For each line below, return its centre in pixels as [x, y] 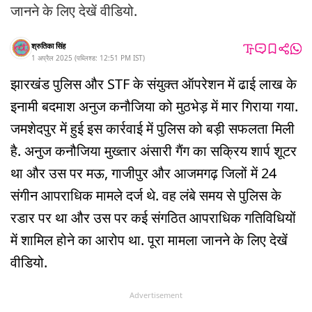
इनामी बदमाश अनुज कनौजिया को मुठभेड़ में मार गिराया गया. [154, 106]
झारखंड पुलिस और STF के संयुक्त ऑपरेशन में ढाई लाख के [154, 84]
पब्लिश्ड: [88, 57]
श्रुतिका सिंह [48, 45]
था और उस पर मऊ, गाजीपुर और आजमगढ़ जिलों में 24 [143, 173]
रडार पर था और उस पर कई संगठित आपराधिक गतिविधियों [153, 217]
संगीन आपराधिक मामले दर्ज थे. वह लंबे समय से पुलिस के [146, 195]
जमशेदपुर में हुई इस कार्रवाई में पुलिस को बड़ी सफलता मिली [153, 128]
